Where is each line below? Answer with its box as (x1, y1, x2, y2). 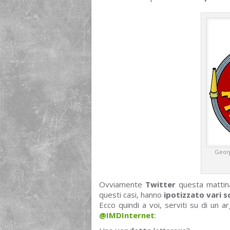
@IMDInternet (99, 210, 155, 221)
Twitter (145, 179, 176, 190)
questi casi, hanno (99, 189, 164, 200)
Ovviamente (99, 179, 145, 190)
